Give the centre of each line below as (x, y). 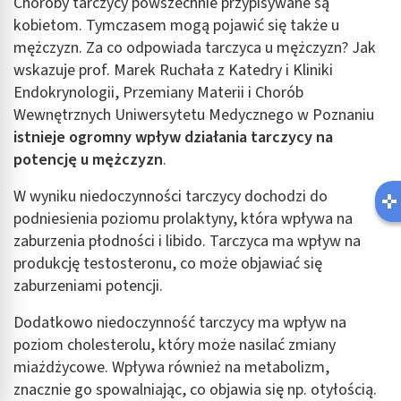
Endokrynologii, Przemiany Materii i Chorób (158, 92)
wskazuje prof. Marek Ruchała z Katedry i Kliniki (173, 70)
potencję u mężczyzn (88, 159)
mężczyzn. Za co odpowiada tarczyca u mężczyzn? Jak (195, 47)
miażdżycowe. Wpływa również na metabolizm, (171, 367)
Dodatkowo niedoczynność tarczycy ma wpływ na (180, 322)
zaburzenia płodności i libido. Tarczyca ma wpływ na (187, 241)
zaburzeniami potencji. (88, 286)
